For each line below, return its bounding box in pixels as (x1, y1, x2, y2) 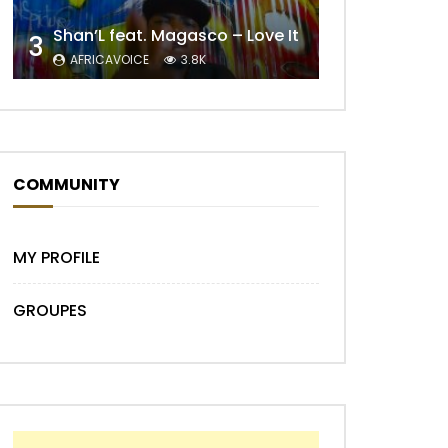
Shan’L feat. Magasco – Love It (53, 24, 299, 48)
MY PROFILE (13, 246, 100, 270)
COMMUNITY (13, 173, 120, 197)
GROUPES (13, 299, 87, 323)
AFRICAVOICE (70, 51, 149, 69)
